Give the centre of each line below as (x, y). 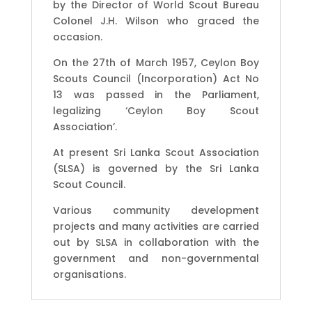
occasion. (77, 37)
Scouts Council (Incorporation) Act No (156, 78)
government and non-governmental (156, 258)
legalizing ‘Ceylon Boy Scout (156, 110)
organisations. (89, 274)
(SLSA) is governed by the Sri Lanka (156, 168)
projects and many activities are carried (156, 226)
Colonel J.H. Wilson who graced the (156, 21)
